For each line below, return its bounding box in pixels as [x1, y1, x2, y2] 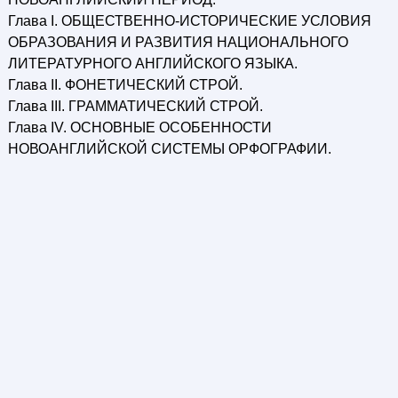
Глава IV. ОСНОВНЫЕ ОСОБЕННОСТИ [7, 120, 272, 135]
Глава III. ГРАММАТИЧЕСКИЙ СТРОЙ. [7, 99, 263, 114]
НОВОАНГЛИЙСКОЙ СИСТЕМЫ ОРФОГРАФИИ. [7, 141, 331, 156]
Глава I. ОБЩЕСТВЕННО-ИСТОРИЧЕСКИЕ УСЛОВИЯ [7, 13, 371, 28]
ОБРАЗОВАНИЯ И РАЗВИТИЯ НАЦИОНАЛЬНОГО [7, 35, 348, 50]
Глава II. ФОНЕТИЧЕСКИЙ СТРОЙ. [7, 77, 243, 92]
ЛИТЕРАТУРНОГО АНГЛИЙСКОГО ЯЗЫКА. [7, 56, 298, 71]
